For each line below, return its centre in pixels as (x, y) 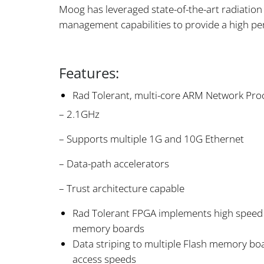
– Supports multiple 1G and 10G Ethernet (151, 139)
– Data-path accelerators (114, 164)
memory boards (108, 229)
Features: (89, 72)
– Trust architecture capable (122, 189)
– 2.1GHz (79, 114)
